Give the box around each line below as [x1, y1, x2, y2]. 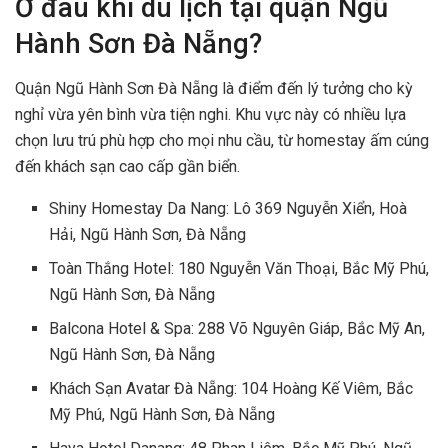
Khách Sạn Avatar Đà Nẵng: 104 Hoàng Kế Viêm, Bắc [49, 378, 414, 398]
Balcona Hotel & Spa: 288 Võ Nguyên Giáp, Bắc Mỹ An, [49, 318, 426, 338]
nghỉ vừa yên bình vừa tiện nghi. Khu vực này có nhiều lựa [15, 104, 406, 124]
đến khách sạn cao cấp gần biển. [15, 156, 240, 176]
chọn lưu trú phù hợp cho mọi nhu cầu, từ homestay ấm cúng [15, 130, 429, 150]
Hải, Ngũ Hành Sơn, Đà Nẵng [49, 224, 247, 244]
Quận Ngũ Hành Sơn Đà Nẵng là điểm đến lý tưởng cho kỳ [15, 78, 413, 98]
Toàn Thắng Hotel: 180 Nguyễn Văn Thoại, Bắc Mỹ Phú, [49, 258, 430, 278]
